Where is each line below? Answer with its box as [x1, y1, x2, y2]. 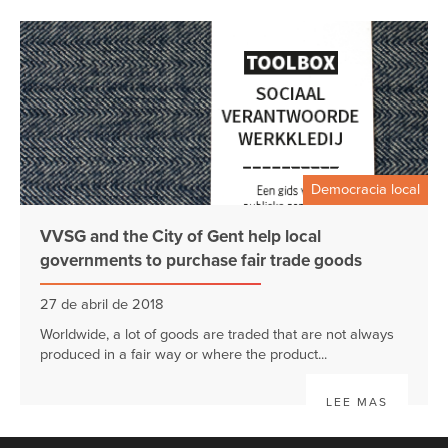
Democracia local [311, 180, 420, 198]
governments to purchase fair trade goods [40, 249, 362, 271]
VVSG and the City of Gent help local [40, 225, 321, 247]
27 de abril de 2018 [40, 295, 164, 313]
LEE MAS [326, 394, 388, 409]
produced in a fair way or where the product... [40, 345, 327, 363]
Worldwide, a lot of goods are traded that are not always [40, 325, 394, 343]
